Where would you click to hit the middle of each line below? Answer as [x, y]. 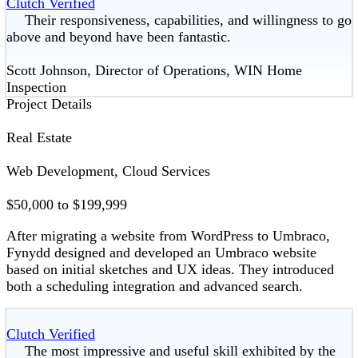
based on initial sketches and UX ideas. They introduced [170, 270]
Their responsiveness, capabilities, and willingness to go [188, 20]
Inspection [36, 88]
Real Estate [39, 138]
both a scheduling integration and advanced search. [155, 286]
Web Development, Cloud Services [108, 171]
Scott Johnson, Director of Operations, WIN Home [154, 71]
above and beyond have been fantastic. [119, 37]
